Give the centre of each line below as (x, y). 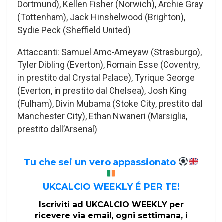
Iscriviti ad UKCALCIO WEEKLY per (111, 205)
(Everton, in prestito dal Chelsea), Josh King (102, 91)
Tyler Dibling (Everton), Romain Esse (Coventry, (109, 65)
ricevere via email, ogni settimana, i (111, 216)
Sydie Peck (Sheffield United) (74, 30)
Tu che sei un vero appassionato (101, 162)
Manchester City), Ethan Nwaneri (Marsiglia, (102, 116)
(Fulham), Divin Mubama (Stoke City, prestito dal (110, 104)
